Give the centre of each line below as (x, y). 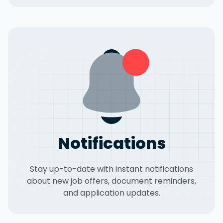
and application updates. (111, 193)
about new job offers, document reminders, (111, 181)
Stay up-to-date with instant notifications (111, 169)
